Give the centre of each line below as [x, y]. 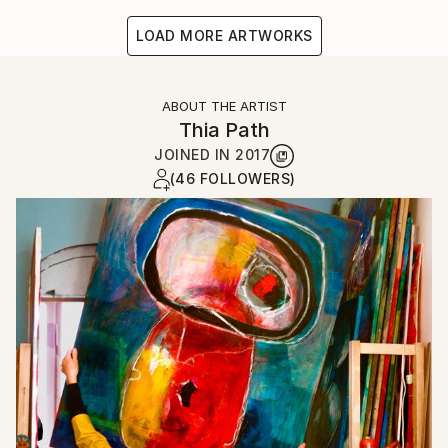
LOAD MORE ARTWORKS [224, 35]
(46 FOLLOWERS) [232, 178]
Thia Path [224, 130]
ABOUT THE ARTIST [224, 106]
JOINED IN [194, 154]
